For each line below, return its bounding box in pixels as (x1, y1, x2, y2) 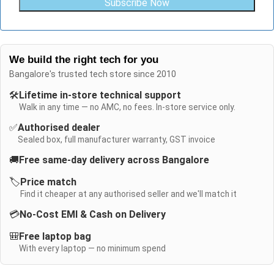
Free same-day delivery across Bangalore (19, 154, 209, 166)
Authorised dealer (18, 122, 100, 134)
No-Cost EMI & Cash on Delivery (20, 209, 166, 221)
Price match (20, 176, 76, 188)
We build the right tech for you (9, 54, 158, 66)
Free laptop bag (19, 231, 91, 243)
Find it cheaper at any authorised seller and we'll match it (20, 189, 237, 199)
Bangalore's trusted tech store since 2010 (9, 69, 176, 80)
